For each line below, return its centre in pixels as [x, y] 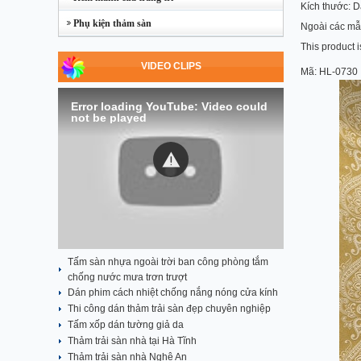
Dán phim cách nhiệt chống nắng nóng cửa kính [173, 293]
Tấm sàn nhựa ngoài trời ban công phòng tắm [168, 262]
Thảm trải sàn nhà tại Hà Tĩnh [132, 341]
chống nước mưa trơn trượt [127, 277]
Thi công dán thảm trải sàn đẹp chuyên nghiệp [169, 309]
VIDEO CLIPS [171, 66]
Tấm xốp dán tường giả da [126, 325]
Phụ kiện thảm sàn [105, 23]
